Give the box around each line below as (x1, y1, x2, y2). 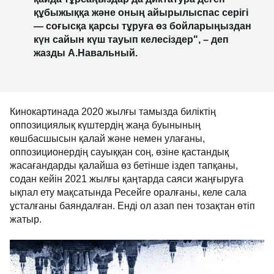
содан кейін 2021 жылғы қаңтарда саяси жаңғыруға (10, 174, 243, 185)
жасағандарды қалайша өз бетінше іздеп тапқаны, (10, 160, 238, 171)
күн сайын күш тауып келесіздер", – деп (34, 34, 229, 45)
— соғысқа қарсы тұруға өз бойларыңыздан (34, 21, 251, 32)
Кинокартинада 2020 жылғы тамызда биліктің (10, 106, 216, 117)
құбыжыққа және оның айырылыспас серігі (34, 7, 248, 18)
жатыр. (10, 214, 42, 225)
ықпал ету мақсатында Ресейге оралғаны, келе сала (10, 187, 246, 198)
